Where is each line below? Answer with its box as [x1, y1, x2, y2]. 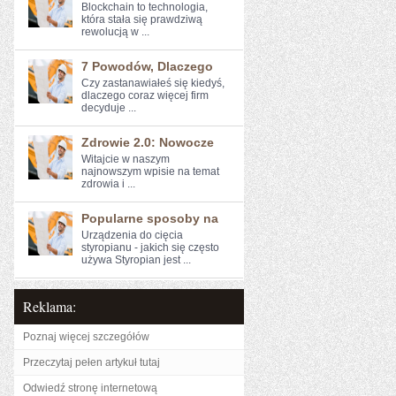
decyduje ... [81, 102, 136, 114]
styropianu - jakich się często [81, 241, 219, 254]
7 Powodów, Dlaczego [81, 59, 213, 73]
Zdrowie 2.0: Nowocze [81, 135, 214, 149]
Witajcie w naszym [81, 153, 170, 165]
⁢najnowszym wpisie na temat [81, 165, 219, 178]
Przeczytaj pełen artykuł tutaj [23, 356, 160, 369]
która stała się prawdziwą [81, 13, 202, 26]
